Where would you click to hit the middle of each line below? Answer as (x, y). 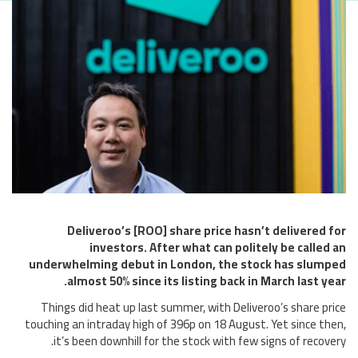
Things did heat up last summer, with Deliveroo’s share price (193, 308)
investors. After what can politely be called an (218, 248)
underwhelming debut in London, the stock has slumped (187, 265)
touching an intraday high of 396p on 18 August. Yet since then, (185, 324)
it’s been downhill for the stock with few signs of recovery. (200, 341)
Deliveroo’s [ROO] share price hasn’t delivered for (207, 231)
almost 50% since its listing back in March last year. (207, 281)
